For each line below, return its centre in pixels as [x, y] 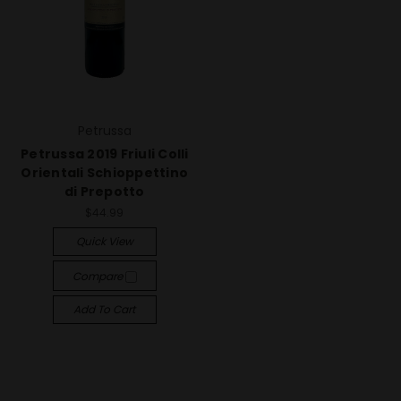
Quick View [104, 241]
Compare [98, 276]
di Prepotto [104, 192]
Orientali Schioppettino [105, 173]
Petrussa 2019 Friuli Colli [105, 154]
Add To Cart [105, 309]
